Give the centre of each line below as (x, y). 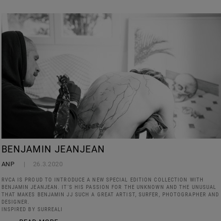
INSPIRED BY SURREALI (32, 210)
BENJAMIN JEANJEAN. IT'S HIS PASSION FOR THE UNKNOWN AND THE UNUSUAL (109, 187)
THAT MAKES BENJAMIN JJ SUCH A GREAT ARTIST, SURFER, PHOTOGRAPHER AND (110, 195)
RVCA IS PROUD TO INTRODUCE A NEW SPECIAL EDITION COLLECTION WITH (102, 180)
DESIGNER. (16, 202)
